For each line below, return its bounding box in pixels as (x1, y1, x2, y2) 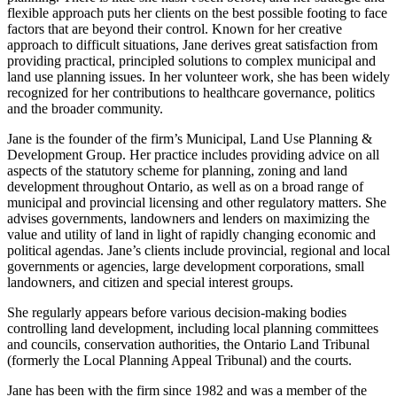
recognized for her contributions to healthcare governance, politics (7, 85, 375, 101)
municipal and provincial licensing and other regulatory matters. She (7, 195, 386, 211)
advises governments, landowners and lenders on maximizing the (7, 211, 370, 227)
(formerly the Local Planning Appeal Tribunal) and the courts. (7, 353, 352, 369)
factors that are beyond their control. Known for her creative (7, 21, 342, 37)
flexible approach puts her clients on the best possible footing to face (7, 5, 387, 21)
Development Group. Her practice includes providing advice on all (7, 147, 379, 163)
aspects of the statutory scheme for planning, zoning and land (7, 163, 347, 179)
